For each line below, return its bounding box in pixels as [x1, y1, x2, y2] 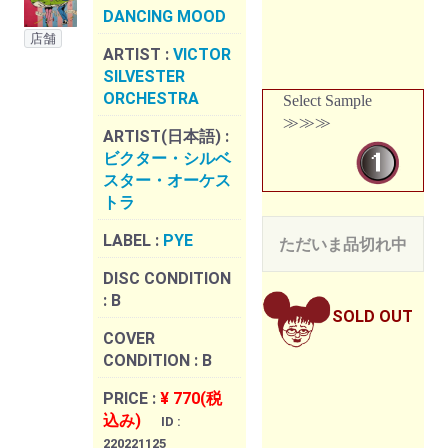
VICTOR [173, 45, 231, 65]
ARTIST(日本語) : [103, 127, 229, 147]
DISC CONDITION [103, 269, 231, 289]
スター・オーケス [103, 171, 231, 191]
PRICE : [103, 389, 160, 409]
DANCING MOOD [103, 7, 226, 27]
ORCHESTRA [103, 89, 199, 109]
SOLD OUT [332, 307, 413, 327]
